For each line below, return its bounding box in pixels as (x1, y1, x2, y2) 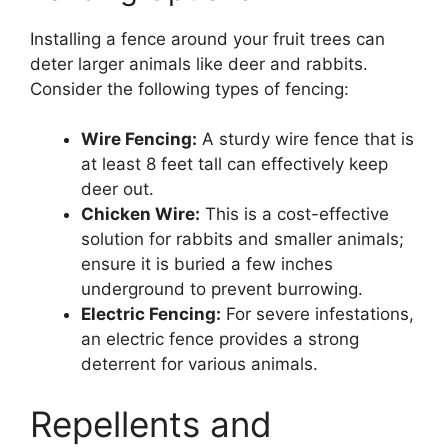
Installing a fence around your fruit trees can (30, 28, 385, 49)
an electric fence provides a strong (81, 329, 359, 349)
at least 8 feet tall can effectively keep (81, 154, 388, 174)
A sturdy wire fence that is (197, 129, 414, 149)
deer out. (81, 179, 154, 199)
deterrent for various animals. (81, 354, 318, 374)
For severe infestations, (221, 304, 414, 324)
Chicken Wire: (81, 204, 200, 224)
